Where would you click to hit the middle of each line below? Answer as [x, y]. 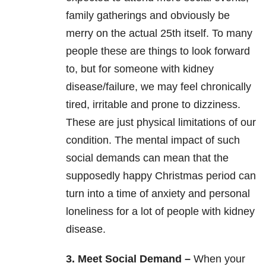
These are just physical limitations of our [161, 123]
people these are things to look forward [158, 51]
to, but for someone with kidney [140, 69]
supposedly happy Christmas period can [161, 176]
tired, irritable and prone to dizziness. [153, 105]
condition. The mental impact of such [153, 140]
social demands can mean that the [147, 158]
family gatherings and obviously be [148, 16]
